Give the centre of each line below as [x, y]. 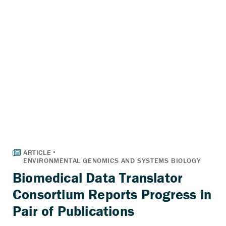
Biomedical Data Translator [98, 177]
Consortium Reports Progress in [112, 194]
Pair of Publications [73, 211]
